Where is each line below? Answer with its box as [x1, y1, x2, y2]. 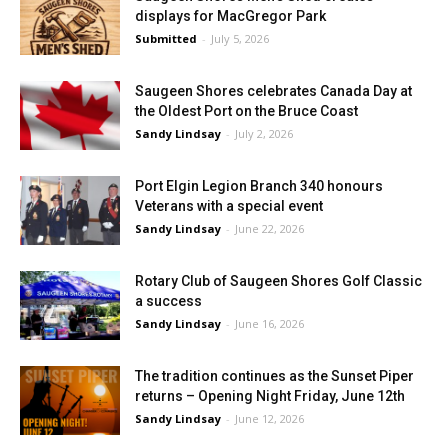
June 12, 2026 [235, 411, 304, 426]
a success [135, 293, 202, 309]
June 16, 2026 [235, 316, 304, 331]
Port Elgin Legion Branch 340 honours [135, 178, 383, 194]
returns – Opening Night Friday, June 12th [135, 388, 405, 404]
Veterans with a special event [135, 198, 323, 214]
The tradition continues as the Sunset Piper [135, 368, 414, 384]
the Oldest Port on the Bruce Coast [135, 103, 358, 119]
